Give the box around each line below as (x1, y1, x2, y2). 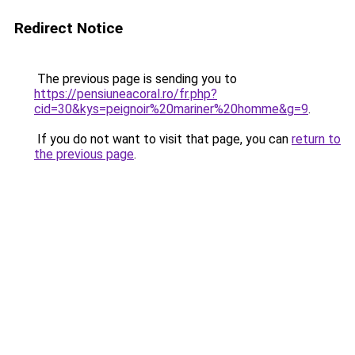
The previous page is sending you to (34, 71, 237, 86)
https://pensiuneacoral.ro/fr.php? (34, 86, 217, 101)
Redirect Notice (14, 19, 123, 37)
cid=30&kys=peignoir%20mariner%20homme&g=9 (34, 101, 308, 116)
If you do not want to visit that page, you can (34, 132, 292, 147)
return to (292, 132, 341, 147)
